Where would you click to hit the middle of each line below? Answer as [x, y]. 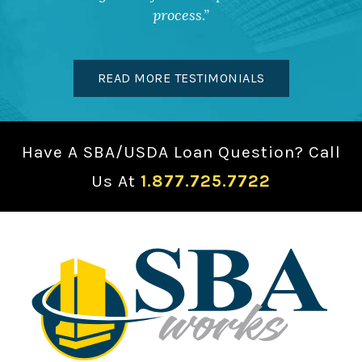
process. [178, 15]
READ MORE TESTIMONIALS [181, 78]
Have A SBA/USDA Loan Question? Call [181, 152]
